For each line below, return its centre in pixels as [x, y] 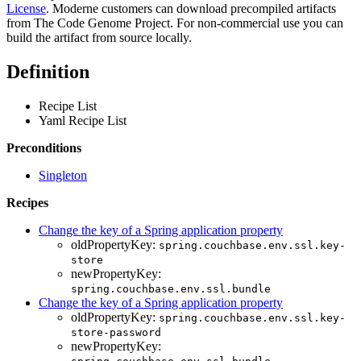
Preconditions [44, 147]
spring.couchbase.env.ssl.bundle [171, 288]
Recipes [27, 202]
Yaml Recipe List [83, 120]
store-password [116, 332]
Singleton [63, 175]
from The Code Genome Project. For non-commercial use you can [175, 23]
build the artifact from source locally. [99, 37]
